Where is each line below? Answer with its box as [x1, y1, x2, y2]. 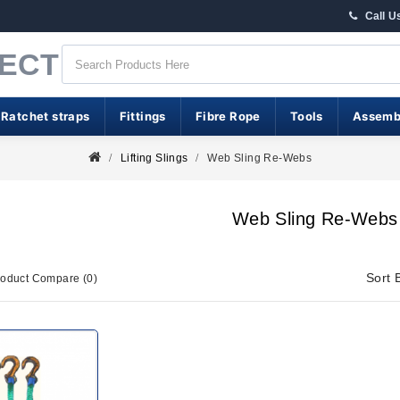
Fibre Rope [195, 109, 261, 123]
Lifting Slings [120, 152, 188, 164]
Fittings [119, 109, 166, 123]
